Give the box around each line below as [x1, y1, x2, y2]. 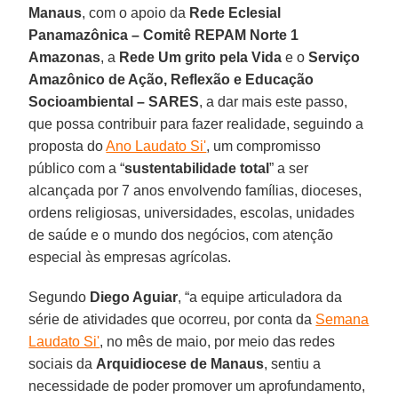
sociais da [28, 355, 97, 371]
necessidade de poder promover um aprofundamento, [28, 378, 366, 394]
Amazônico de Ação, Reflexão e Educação [28, 71, 314, 87]
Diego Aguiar [90, 289, 179, 305]
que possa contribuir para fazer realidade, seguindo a [28, 115, 364, 131]
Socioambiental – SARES [28, 93, 200, 109]
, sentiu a [264, 355, 322, 371]
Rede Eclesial [189, 4, 282, 20]
